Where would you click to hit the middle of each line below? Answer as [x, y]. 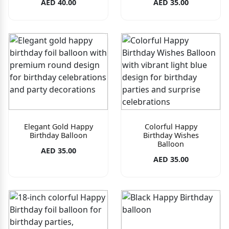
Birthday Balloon [58, 135]
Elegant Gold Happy [58, 126]
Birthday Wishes [171, 135]
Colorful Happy [171, 126]
